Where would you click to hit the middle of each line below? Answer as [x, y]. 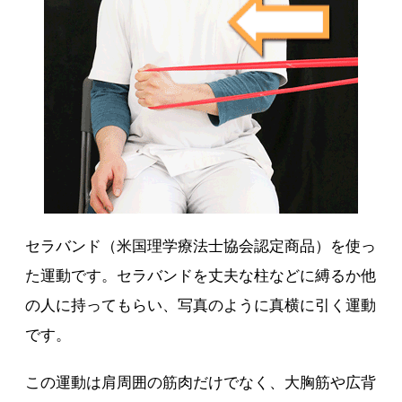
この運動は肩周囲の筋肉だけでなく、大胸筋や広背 [201, 382]
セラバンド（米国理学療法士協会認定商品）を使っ [201, 246]
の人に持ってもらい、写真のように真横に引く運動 [201, 305]
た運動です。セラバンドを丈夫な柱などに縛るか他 [201, 275]
